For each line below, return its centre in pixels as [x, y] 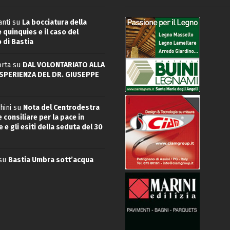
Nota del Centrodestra [61, 107]
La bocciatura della [54, 22]
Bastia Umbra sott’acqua [51, 160]
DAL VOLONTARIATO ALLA [63, 65]
